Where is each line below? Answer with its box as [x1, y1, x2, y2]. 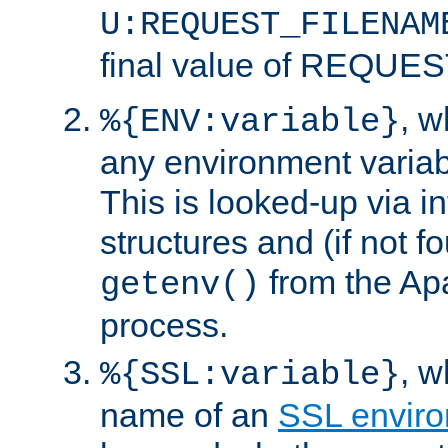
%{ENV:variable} [100, 102, 400, 141]
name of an [100, 395, 278, 434]
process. [100, 305, 228, 344]
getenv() [100, 265, 260, 304]
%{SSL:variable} [100, 355, 400, 394]
